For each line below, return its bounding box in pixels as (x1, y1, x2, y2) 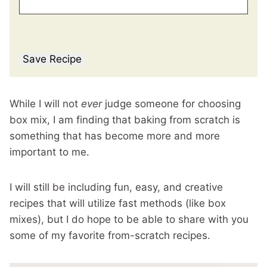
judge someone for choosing (102, 98, 241, 110)
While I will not (10, 98, 81, 110)
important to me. (10, 146, 89, 158)
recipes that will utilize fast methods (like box (10, 197, 226, 209)
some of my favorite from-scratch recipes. (10, 229, 210, 241)
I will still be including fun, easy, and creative (10, 181, 223, 193)
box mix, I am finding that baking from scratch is (10, 114, 240, 126)
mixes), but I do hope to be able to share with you (10, 213, 249, 225)
